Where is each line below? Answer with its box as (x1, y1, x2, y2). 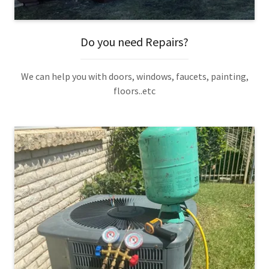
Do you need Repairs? (80, 34, 189, 50)
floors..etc (113, 85, 156, 97)
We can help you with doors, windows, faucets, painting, (20, 70, 249, 83)
